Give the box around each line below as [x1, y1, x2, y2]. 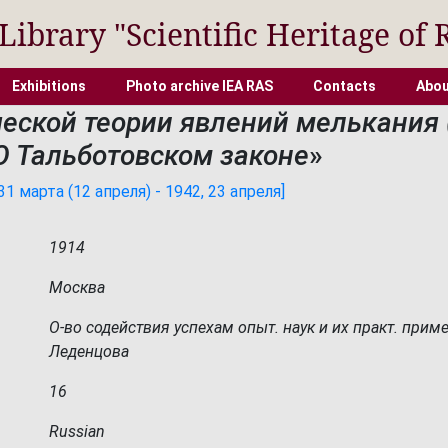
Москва [49, 278, 105, 297]
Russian [49, 422, 105, 441]
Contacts [312, 78, 376, 94]
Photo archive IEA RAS [125, 78, 273, 94]
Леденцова [49, 342, 129, 361]
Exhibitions [11, 78, 86, 94]
